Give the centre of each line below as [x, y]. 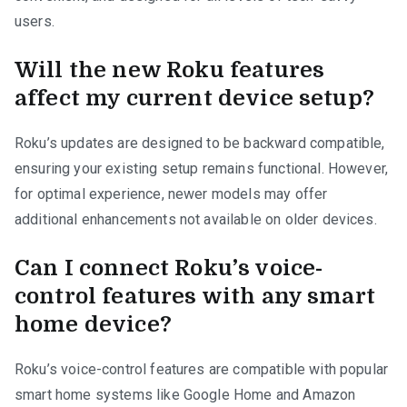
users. [35, 22]
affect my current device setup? [194, 99]
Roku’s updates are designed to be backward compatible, [200, 144]
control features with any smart [195, 297]
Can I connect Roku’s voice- [169, 268]
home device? [93, 325]
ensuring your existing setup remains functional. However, [202, 169]
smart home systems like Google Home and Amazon [185, 395]
